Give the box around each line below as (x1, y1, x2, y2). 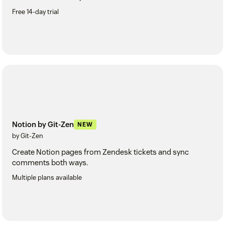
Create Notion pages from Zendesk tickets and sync (12, 147, 189, 157)
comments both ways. (12, 158, 88, 168)
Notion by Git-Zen (12, 120, 74, 130)
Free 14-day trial (12, 7, 59, 16)
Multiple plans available (12, 173, 82, 182)
